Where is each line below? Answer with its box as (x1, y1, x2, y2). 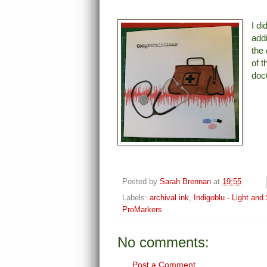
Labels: (122, 193, 150, 202)
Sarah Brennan (160, 177, 211, 186)
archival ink (150, 193, 189, 202)
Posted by (122, 177, 160, 186)
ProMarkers (122, 205, 162, 214)
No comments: (117, 234, 209, 250)
